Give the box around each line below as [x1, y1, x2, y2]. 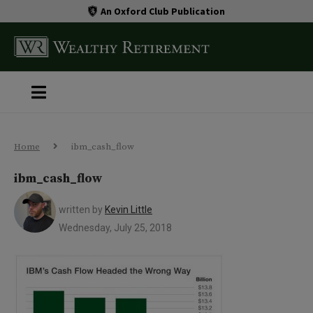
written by [59, 204, 105, 215]
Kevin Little [105, 204, 152, 215]
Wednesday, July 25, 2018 [59, 222, 172, 233]
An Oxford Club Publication [101, 4, 226, 17]
